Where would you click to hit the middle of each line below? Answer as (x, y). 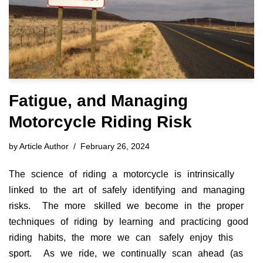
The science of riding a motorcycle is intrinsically (124, 174)
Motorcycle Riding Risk (100, 122)
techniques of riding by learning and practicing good (131, 222)
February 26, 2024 (115, 146)
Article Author (44, 146)
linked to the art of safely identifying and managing (130, 190)
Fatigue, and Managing (98, 101)
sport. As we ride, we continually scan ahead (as (129, 254)
